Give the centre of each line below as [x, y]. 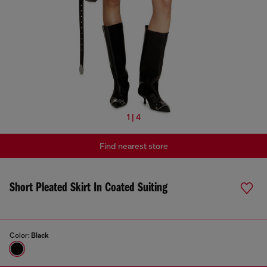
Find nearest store [133, 146]
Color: [20, 235]
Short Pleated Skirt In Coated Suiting [89, 188]
